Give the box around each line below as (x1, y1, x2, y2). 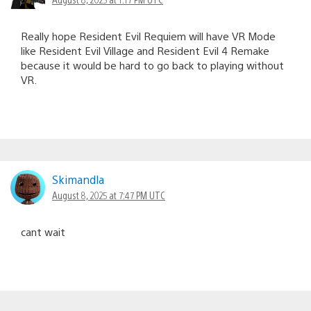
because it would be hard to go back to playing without (21, 58, 284, 72)
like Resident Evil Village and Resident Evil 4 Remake (21, 44, 269, 58)
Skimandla (52, 172, 104, 187)
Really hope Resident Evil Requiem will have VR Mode (21, 29, 276, 43)
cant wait (21, 225, 65, 239)
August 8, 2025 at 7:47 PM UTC (52, 189, 165, 202)
